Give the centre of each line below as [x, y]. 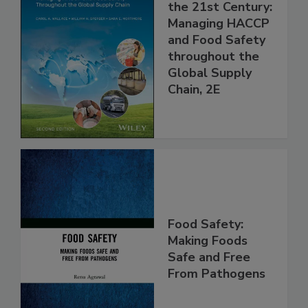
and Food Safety [217, 69]
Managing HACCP [219, 53]
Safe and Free [209, 286]
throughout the [213, 86]
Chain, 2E [194, 119]
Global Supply [210, 102]
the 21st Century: [220, 36]
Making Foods [208, 269]
